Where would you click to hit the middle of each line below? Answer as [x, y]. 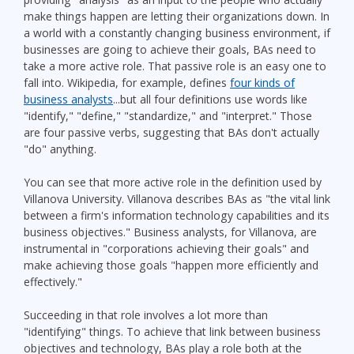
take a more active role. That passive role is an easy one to [175, 66]
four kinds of [262, 82]
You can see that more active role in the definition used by [173, 182]
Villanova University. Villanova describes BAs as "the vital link [177, 198]
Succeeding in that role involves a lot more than [146, 314]
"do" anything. [60, 149]
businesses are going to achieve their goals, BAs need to [170, 49]
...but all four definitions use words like [210, 99]
